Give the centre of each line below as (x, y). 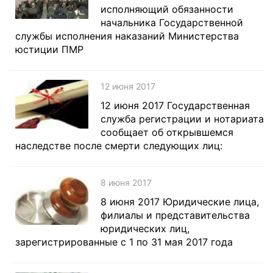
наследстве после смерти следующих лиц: (119, 146)
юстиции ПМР (49, 49)
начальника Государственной (172, 23)
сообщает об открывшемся (167, 132)
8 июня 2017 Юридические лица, (180, 202)
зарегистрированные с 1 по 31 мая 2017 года (124, 242)
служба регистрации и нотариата (182, 119)
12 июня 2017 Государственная (175, 105)
